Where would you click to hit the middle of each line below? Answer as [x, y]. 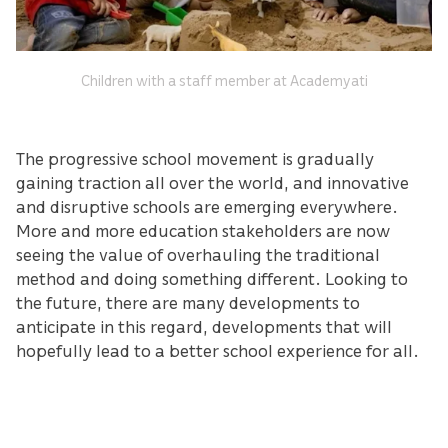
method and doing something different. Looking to [212, 278]
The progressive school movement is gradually [195, 158]
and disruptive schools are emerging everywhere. [207, 206]
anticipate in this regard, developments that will [204, 326]
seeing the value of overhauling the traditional [198, 254]
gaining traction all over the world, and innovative [212, 182]
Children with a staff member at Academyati [224, 80]
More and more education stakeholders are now [203, 230]
